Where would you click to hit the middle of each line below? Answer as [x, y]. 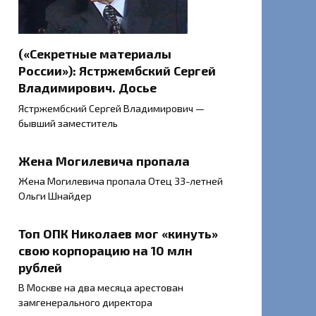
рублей [40, 267]
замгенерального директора [85, 303]
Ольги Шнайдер [55, 196]
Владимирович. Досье [87, 88]
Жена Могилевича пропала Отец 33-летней [121, 181]
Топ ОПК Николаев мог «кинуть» [118, 233]
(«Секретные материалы [95, 54]
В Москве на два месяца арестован [101, 288]
